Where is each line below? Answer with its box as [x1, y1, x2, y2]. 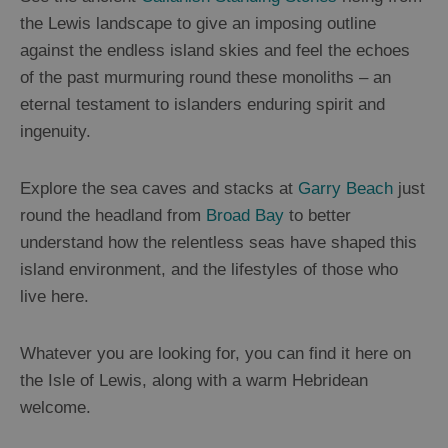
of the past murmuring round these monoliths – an [20, 68, 391, 88]
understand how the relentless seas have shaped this [20, 233, 417, 253]
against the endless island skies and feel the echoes [20, 41, 410, 61]
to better [284, 206, 351, 226]
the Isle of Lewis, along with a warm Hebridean [20, 371, 368, 391]
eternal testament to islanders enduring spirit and [20, 95, 385, 115]
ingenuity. [20, 122, 91, 142]
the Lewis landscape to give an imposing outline [20, 14, 376, 34]
